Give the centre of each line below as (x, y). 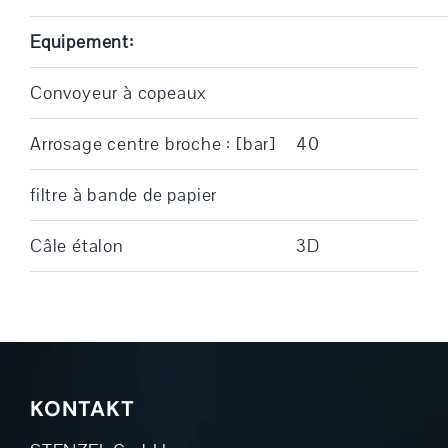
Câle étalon (76, 245)
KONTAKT (82, 408)
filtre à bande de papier (123, 194)
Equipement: (81, 41)
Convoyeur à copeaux (118, 92)
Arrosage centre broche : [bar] (152, 143)
